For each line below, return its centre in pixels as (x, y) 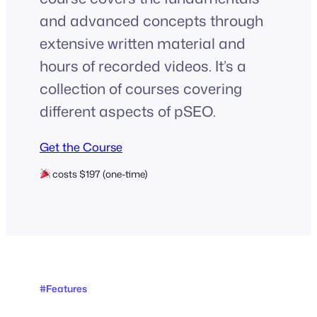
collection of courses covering (141, 89)
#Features (63, 289)
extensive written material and (143, 44)
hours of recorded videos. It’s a (143, 67)
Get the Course (81, 147)
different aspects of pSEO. (128, 112)
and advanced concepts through (151, 21)
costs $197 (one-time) (99, 173)
